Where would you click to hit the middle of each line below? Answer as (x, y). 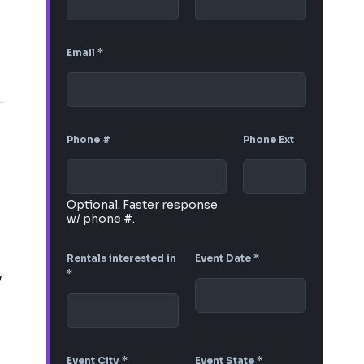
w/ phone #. (101, 219)
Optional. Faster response (143, 205)
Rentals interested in (122, 258)
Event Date (224, 258)
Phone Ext (268, 140)
